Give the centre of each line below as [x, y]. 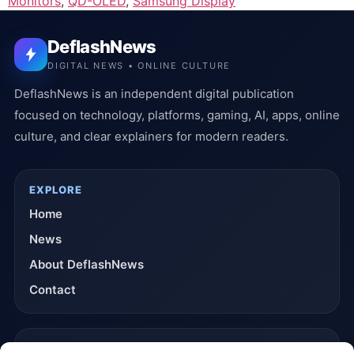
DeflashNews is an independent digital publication [154, 93]
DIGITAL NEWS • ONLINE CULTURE [139, 65]
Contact [53, 289]
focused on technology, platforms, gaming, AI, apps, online [177, 115]
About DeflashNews [87, 264]
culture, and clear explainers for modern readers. [151, 136]
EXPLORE [56, 189]
